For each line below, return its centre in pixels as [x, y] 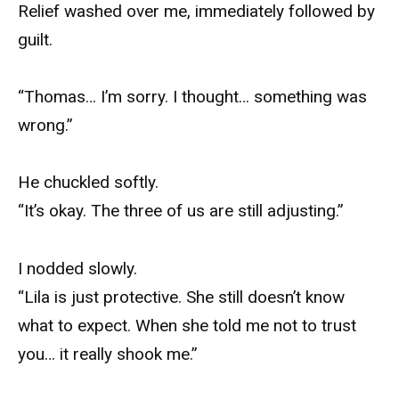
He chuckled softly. [88, 183]
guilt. [35, 39]
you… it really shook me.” [108, 354]
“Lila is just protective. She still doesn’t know [181, 297]
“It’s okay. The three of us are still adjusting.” [181, 211]
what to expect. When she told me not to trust [187, 325]
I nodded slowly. [77, 268]
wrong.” [45, 126]
